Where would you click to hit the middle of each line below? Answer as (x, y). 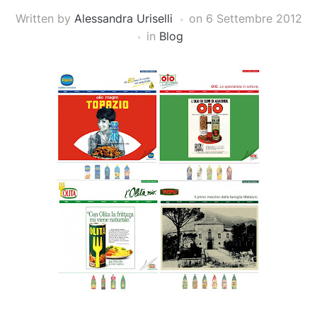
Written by (45, 19)
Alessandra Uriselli (123, 19)
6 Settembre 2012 (254, 19)
